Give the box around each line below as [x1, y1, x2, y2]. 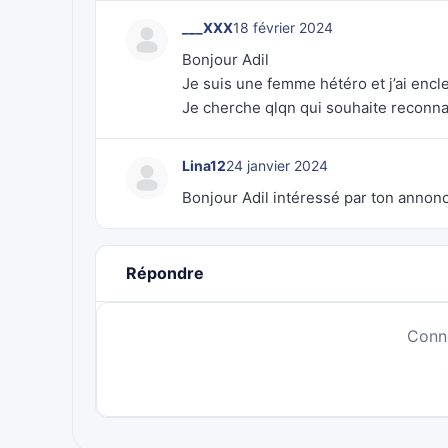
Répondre [126, 263, 204, 283]
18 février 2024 [233, 19, 333, 36]
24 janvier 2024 [226, 157, 328, 174]
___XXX [182, 19, 233, 36]
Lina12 [182, 157, 226, 174]
